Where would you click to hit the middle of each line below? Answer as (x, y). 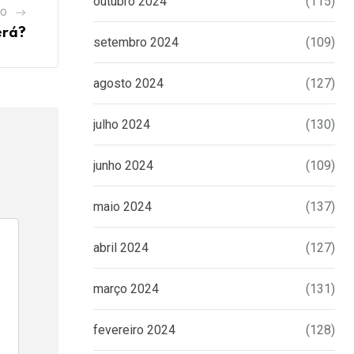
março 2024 (126, 289)
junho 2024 (123, 166)
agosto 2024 (128, 84)
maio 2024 (122, 207)
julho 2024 (122, 125)
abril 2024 (121, 248)
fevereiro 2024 (134, 330)
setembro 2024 (136, 43)
